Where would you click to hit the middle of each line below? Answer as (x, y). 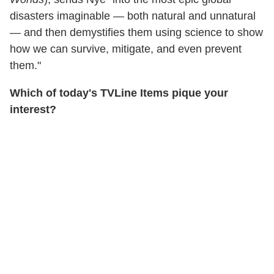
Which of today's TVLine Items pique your (119, 93)
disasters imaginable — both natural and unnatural (133, 16)
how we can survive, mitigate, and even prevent (126, 49)
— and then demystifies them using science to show (136, 33)
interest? (33, 110)
